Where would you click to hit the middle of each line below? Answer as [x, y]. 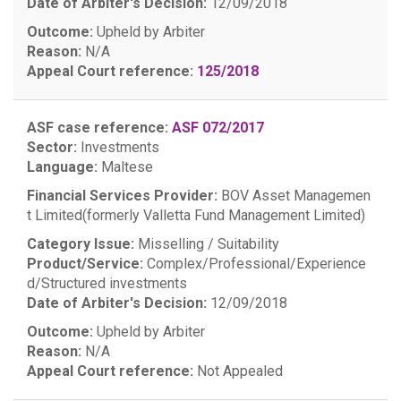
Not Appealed [238, 371]
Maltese [125, 167]
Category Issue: [81, 244]
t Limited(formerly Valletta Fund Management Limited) [196, 215]
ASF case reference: [98, 128]
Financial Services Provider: [122, 196]
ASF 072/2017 [218, 128]
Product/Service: [85, 264]
